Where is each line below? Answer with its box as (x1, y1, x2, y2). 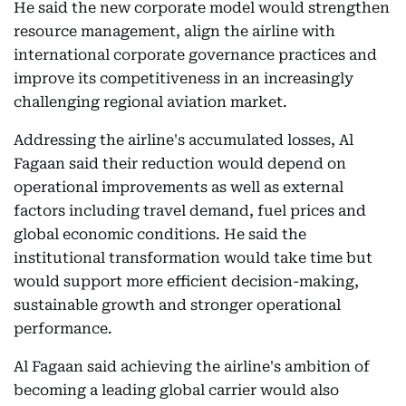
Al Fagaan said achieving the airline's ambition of (14, 358, 370, 375)
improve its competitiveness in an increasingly (14, 70, 353, 87)
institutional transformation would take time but (14, 249, 372, 266)
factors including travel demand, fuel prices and (14, 202, 366, 219)
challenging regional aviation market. (14, 93, 287, 111)
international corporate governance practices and (14, 46, 377, 63)
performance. (14, 320, 112, 337)
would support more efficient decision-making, (14, 273, 359, 290)
